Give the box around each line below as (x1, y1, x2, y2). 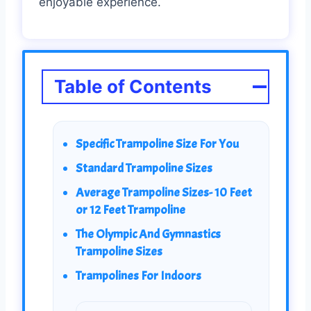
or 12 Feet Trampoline (75, 201, 185, 218)
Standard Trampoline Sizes (75, 160, 212, 176)
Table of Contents (54, 75, 212, 97)
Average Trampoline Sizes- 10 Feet (75, 184, 252, 201)
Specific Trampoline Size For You (75, 135, 239, 152)
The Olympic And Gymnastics (75, 226, 221, 242)
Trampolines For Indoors (75, 267, 201, 284)
